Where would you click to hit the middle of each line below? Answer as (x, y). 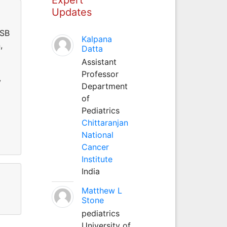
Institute (97, 159)
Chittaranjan (105, 122)
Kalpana (97, 39)
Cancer (95, 147)
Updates (71, 12)
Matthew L (102, 190)
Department (104, 86)
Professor (100, 74)
